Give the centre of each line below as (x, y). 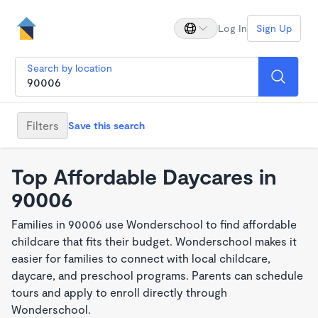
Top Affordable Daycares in (144, 176)
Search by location (70, 68)
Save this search (106, 125)
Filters (43, 125)
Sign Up (274, 28)
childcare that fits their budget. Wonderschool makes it (154, 241)
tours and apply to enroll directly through (119, 292)
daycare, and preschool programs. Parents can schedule (157, 275)
